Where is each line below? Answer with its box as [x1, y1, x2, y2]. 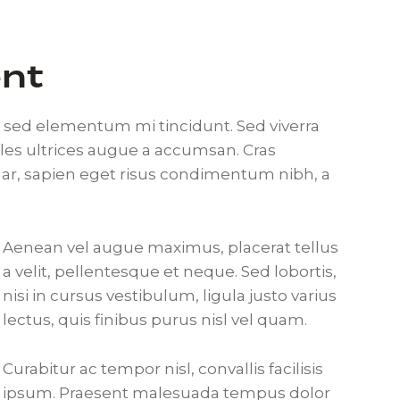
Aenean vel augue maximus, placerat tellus [2, 237, 338, 256]
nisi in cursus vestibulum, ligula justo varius [2, 286, 337, 304]
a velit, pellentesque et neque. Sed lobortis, [2, 262, 337, 280]
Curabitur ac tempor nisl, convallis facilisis [2, 359, 323, 378]
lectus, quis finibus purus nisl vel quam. [2, 310, 307, 329]
